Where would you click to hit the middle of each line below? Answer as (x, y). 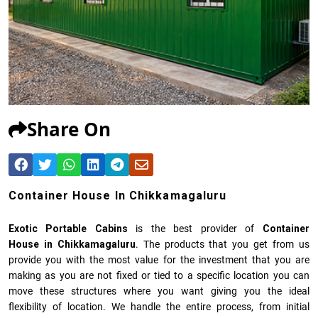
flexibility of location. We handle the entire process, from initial (159, 307)
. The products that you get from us (222, 245)
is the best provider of (195, 229)
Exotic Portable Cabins (68, 229)
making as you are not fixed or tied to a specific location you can (159, 276)
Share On (69, 130)
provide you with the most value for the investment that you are (159, 260)
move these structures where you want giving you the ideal (159, 291)
